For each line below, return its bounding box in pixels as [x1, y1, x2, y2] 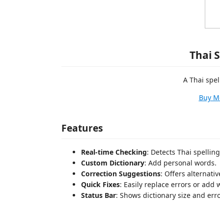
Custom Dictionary [81, 158, 144, 167]
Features [61, 121, 103, 135]
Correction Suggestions [81, 168, 161, 178]
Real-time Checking [81, 147, 147, 157]
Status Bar [81, 190, 116, 200]
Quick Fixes [81, 179, 120, 189]
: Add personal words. [144, 158, 217, 167]
